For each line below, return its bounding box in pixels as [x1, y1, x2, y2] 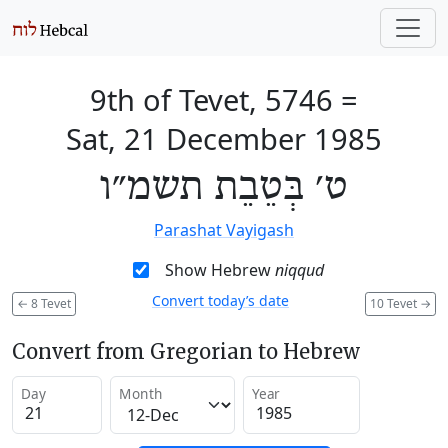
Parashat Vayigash [154, 219, 294, 241]
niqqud [274, 259, 324, 281]
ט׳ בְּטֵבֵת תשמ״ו [100, 164, 348, 212]
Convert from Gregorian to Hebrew [12, 338, 360, 364]
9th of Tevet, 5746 [90, 80, 333, 119]
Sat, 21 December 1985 [66, 119, 382, 158]
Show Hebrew [164, 259, 275, 281]
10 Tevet [370, 294, 420, 312]
